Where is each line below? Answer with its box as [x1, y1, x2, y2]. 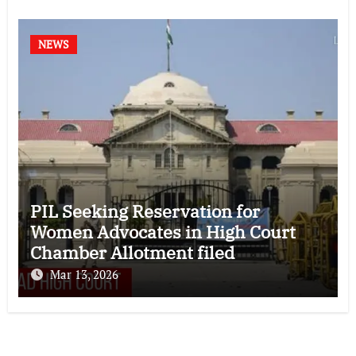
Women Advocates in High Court [29, 219, 296, 243]
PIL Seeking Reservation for [29, 199, 260, 222]
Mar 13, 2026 [49, 265, 118, 282]
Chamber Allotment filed [29, 240, 234, 264]
